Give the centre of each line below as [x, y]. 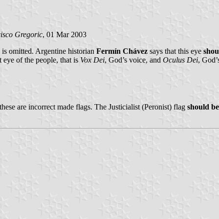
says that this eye [175, 51]
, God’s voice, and [134, 60]
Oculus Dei [180, 60]
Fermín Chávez [122, 51]
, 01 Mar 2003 [65, 35]
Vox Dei [92, 60]
